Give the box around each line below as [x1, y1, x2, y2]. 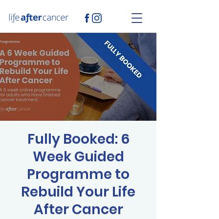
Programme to [27, 165, 130, 184]
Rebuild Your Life [21, 182, 135, 201]
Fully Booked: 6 [27, 130, 130, 149]
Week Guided [32, 147, 124, 166]
